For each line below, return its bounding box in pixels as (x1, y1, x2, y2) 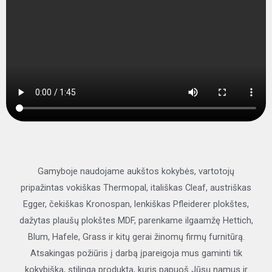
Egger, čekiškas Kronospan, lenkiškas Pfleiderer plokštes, (23, 199, 249, 210)
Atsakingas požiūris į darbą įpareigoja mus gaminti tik (30, 248, 242, 259)
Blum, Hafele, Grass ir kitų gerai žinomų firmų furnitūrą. (27, 231, 245, 243)
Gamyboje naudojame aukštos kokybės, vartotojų (38, 166, 234, 177)
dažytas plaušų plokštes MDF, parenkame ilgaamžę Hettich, (19, 215, 253, 226)
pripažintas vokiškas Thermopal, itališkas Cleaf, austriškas (21, 182, 251, 194)
